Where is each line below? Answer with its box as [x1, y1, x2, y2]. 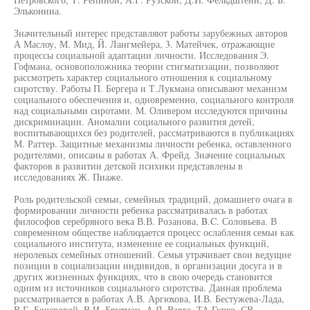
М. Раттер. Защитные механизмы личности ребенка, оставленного [14, 137, 291, 150]
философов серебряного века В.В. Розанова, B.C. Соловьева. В [14, 215, 277, 228]
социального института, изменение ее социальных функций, [14, 237, 269, 250]
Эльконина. [14, 4, 62, 17]
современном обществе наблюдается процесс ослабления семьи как [14, 226, 294, 239]
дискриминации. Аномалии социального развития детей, [14, 115, 255, 128]
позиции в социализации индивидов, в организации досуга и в [14, 259, 282, 272]
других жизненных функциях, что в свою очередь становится [14, 270, 272, 283]
